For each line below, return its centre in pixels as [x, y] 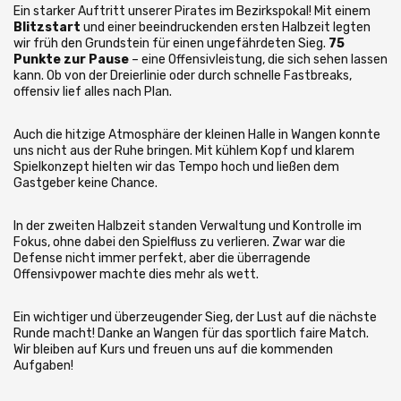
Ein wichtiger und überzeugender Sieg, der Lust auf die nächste [195, 317]
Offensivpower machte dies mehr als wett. [136, 274]
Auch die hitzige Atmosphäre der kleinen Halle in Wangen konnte [197, 135]
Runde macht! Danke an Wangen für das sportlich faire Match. [191, 333]
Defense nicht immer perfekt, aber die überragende [162, 258]
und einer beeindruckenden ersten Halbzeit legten [226, 27]
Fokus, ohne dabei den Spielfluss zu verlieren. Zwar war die [179, 242]
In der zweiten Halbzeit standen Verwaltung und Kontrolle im [188, 226]
